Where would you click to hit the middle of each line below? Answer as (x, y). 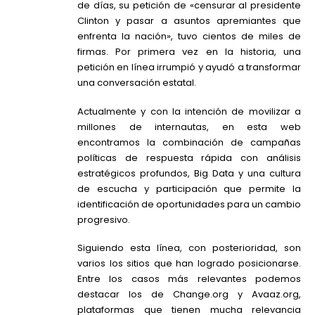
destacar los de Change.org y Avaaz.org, (189, 295)
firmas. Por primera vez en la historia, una (189, 52)
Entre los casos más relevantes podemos (189, 279)
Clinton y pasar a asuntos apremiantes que (189, 21)
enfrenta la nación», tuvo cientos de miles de (189, 37)
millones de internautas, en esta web (189, 127)
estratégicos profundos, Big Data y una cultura (189, 173)
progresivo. (104, 219)
